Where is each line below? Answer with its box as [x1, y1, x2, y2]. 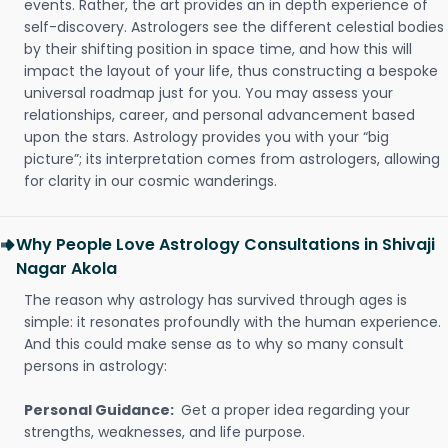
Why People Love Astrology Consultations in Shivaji [16, 233, 435, 256]
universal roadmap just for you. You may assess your [24, 83, 393, 103]
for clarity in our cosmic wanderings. [24, 171, 277, 191]
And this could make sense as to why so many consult [24, 334, 404, 354]
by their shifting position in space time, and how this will [24, 39, 412, 59]
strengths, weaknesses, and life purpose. [24, 422, 305, 442]
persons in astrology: [24, 356, 167, 376]
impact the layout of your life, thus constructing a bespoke [24, 61, 438, 81]
